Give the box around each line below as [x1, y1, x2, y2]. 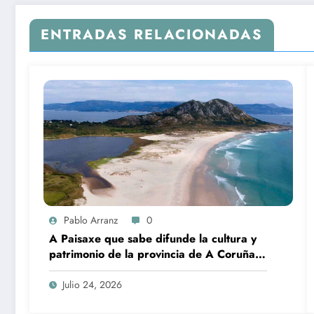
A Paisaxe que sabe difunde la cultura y [49, 230, 257, 247]
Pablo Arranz [64, 212, 118, 227]
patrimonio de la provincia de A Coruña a [49, 245, 265, 262]
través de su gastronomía [49, 261, 179, 278]
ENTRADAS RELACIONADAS [41, 24, 263, 45]
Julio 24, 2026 [62, 277, 122, 292]
